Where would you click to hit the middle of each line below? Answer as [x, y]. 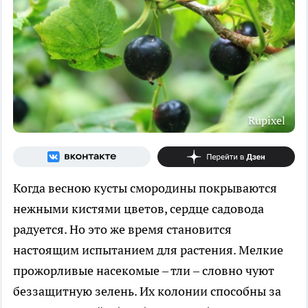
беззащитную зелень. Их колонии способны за [147, 291]
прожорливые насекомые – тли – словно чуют [144, 270]
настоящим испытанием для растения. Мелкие [148, 250]
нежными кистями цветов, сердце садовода [139, 208]
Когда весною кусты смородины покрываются [145, 188]
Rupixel [267, 120]
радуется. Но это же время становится [122, 229]
